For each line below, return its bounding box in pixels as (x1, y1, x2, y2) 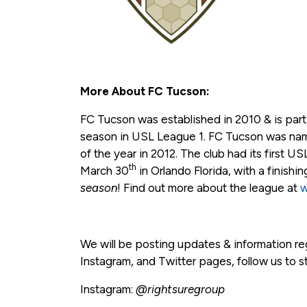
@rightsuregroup (136, 282, 225, 296)
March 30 (80, 163, 129, 177)
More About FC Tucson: (80, 84, 210, 98)
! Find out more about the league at (117, 180, 300, 195)
